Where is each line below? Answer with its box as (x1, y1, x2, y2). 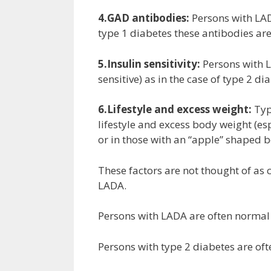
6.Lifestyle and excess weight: (98, 102, 252, 117)
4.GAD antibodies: (98, 11, 189, 25)
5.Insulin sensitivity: (98, 56, 200, 71)
